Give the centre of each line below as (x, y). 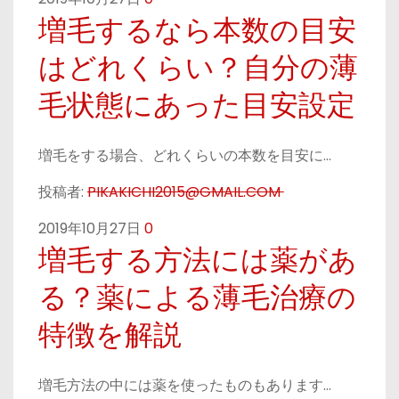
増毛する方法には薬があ (197, 260)
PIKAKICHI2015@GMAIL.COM (185, 192)
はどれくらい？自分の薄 (198, 68)
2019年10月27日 (91, 228)
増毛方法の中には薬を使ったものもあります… (184, 385)
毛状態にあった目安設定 (196, 106)
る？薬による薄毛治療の (197, 297)
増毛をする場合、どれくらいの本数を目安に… (184, 156)
